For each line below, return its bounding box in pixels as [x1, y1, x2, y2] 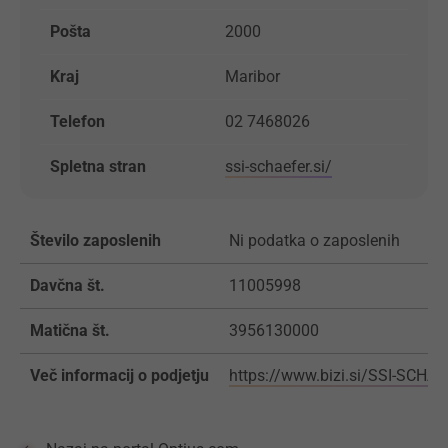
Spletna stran [50, 157, 146, 176]
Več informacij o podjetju [30, 366, 209, 385]
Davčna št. [30, 276, 105, 295]
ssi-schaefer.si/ [225, 157, 332, 176]
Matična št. [30, 321, 110, 340]
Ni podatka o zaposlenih [229, 231, 400, 250]
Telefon [50, 112, 105, 131]
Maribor [225, 67, 280, 86]
